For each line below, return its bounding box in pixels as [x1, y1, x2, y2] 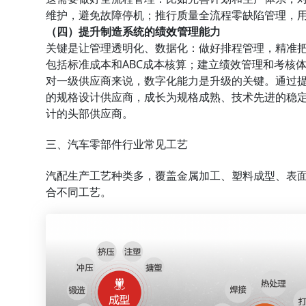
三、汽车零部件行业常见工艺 [46, 137, 189, 152]
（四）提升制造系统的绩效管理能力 [46, 24, 221, 40]
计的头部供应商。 [46, 106, 134, 122]
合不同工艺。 [46, 184, 112, 200]
